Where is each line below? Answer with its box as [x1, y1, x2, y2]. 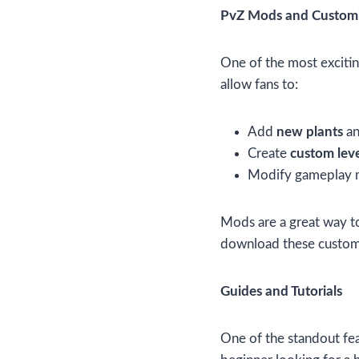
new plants [276, 125, 343, 139]
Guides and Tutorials [220, 284, 342, 299]
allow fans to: [220, 78, 298, 92]
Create [248, 147, 290, 161]
